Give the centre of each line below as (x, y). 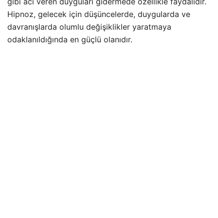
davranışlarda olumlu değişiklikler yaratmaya (89, 27)
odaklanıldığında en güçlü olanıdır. (70, 40)
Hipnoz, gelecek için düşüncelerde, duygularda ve (99, 14)
